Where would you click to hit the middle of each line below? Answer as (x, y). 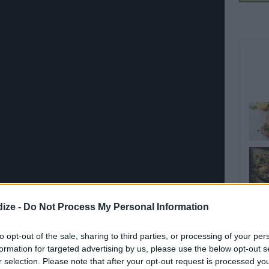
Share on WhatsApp (177, 237)
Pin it (103, 242)
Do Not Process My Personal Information (116, 207)
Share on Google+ (177, 257)
